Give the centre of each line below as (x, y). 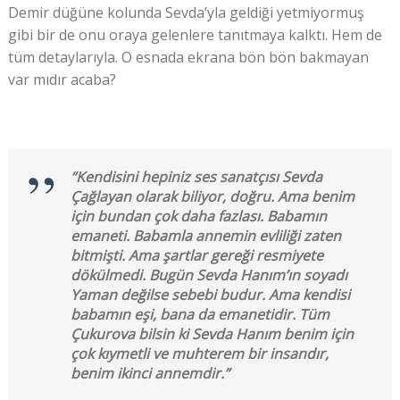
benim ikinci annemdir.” (150, 374)
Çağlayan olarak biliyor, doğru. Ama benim (212, 197)
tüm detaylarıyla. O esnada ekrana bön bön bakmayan (188, 58)
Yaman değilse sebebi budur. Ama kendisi (210, 295)
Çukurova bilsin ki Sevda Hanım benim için (212, 334)
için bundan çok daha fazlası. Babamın (198, 217)
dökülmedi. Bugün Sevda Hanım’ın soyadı (208, 275)
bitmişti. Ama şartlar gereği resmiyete (196, 256)
